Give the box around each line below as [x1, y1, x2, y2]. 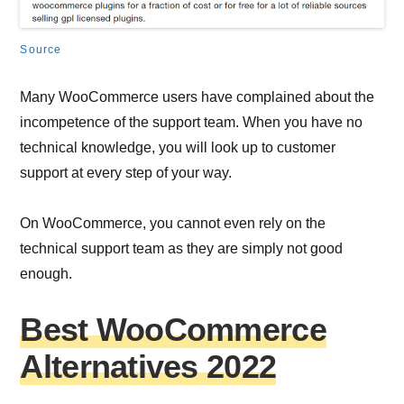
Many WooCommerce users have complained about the [20, 89, 375, 106]
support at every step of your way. [20, 165, 233, 181]
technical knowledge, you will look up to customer [20, 140, 336, 156]
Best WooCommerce [20, 311, 326, 349]
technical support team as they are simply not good [20, 241, 344, 257]
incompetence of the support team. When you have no [20, 115, 363, 131]
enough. [20, 266, 73, 282]
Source [20, 43, 62, 57]
